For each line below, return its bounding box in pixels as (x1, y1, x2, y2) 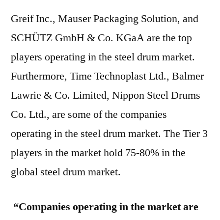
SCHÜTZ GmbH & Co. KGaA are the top (11, 31, 192, 45)
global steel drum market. (11, 165, 121, 179)
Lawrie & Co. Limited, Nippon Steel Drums (11, 88, 200, 102)
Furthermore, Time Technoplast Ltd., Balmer (11, 69, 204, 83)
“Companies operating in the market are (11, 200, 198, 214)
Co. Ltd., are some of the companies (11, 108, 167, 121)
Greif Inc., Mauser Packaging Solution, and (11, 12, 198, 26)
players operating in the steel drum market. (11, 50, 195, 64)
